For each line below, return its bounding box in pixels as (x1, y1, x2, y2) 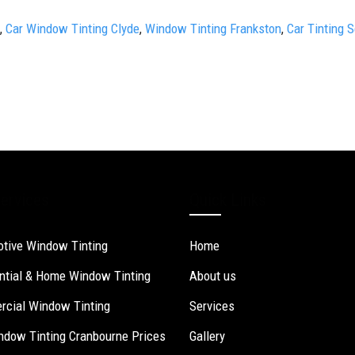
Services (189, 297, 235, 314)
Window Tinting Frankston (145, 21, 281, 36)
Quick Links (189, 189, 266, 210)
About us (189, 267, 236, 284)
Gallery (189, 327, 225, 344)
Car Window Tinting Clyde (6, 21, 139, 36)
